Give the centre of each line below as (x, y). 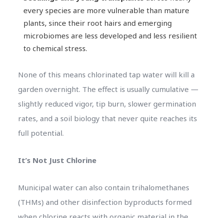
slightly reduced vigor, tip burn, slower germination (107, 103)
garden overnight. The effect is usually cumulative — (108, 89)
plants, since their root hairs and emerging (97, 23)
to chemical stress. (55, 48)
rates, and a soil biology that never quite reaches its (107, 118)
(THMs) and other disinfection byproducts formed (105, 202)
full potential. (41, 133)
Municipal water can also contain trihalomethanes (103, 187)
